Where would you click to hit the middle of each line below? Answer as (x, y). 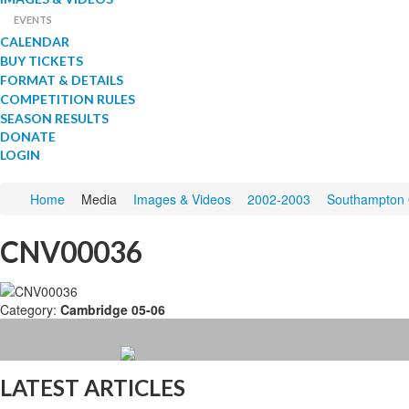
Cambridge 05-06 (113, 309)
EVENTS (33, 20)
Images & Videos (182, 199)
